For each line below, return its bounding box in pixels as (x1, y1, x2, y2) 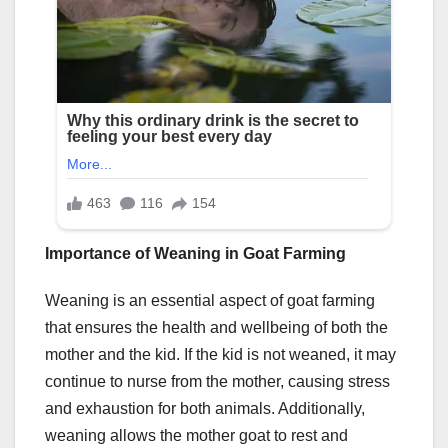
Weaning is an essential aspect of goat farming (45, 292, 375, 310)
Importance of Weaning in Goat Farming (45, 245, 346, 263)
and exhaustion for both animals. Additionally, (45, 400, 365, 418)
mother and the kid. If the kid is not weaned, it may (45, 346, 396, 364)
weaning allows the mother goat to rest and (45, 427, 348, 445)
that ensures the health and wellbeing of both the (45, 319, 388, 337)
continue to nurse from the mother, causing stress (45, 373, 390, 391)
